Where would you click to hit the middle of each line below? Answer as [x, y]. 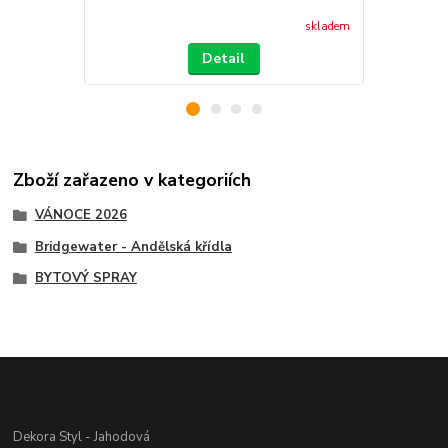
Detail [224, 58]
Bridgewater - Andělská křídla [133, 246]
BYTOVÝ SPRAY [85, 278]
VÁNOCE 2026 [80, 214]
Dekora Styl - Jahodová [82, 436]
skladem [327, 27]
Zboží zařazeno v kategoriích [132, 179]
